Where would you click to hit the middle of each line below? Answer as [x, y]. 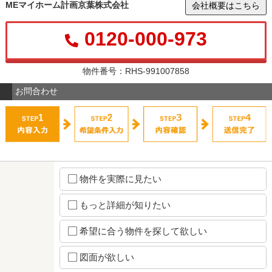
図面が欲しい [107, 257]
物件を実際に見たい [120, 179]
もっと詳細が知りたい [125, 205]
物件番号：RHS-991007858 [136, 71]
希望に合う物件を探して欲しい [143, 231]
